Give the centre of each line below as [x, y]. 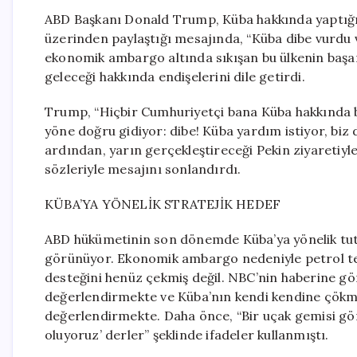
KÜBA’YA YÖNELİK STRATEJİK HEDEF [163, 204]
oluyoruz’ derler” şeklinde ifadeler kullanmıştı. [187, 335]
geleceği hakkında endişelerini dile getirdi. [175, 76]
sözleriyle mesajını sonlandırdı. [143, 169]
